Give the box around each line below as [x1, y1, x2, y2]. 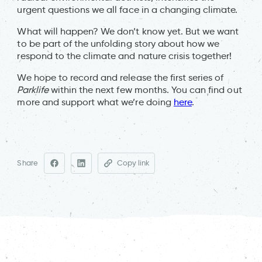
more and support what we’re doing [17, 96, 174, 108]
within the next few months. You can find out [48, 84, 242, 95]
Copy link [116, 158, 150, 168]
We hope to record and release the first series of [17, 71, 224, 83]
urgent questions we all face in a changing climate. [17, 4, 238, 15]
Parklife [17, 84, 49, 95]
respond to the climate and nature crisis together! [17, 50, 232, 61]
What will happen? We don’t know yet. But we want [17, 25, 239, 37]
